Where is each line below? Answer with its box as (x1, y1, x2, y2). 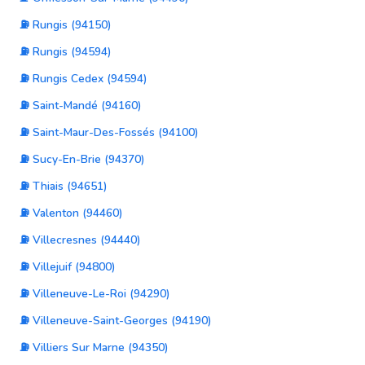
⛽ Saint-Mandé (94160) (20, 98, 142, 113)
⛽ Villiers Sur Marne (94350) (20, 340, 169, 355)
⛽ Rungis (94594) (20, 44, 112, 59)
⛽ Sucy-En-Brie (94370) (20, 152, 145, 167)
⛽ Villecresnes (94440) (20, 232, 141, 248)
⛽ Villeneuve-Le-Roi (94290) (20, 286, 170, 301)
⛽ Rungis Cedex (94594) (20, 71, 147, 86)
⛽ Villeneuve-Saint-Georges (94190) (20, 313, 212, 328)
